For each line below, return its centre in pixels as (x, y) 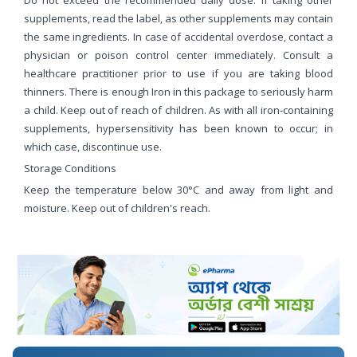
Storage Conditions (70, 168)
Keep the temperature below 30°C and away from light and (178, 189)
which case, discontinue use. (93, 146)
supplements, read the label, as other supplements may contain (178, 18)
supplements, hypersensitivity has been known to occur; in (178, 128)
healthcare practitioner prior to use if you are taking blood (178, 73)
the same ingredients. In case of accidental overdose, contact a (178, 36)
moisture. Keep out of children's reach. (117, 208)
